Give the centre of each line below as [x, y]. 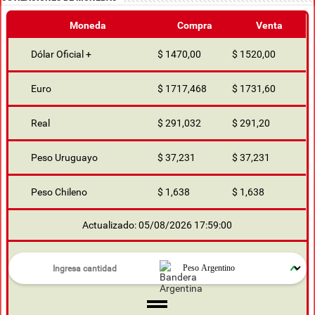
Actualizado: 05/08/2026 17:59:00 [157, 225]
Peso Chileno [59, 192]
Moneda [88, 26]
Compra [195, 26]
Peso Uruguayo [65, 158]
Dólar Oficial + [62, 54]
